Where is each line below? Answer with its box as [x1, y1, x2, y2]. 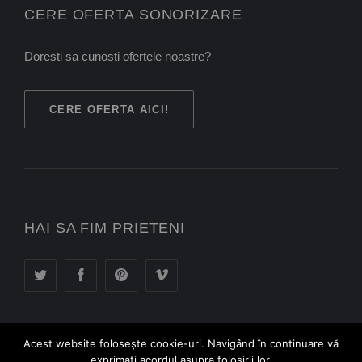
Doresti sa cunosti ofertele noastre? [24, 49, 211, 63]
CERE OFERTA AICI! [49, 103, 170, 116]
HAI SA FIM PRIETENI [24, 220, 186, 236]
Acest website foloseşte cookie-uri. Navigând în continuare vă [23, 337, 339, 350]
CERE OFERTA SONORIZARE [24, 6, 242, 23]
